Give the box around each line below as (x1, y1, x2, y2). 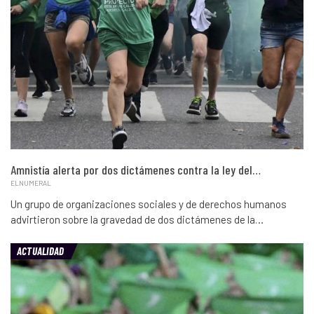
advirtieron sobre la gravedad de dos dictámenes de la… (11, 212, 264, 226)
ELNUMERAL (11, 178, 51, 187)
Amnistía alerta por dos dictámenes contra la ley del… (11, 161, 261, 177)
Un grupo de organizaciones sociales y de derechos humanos (11, 197, 287, 210)
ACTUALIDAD (17, 244, 64, 257)
